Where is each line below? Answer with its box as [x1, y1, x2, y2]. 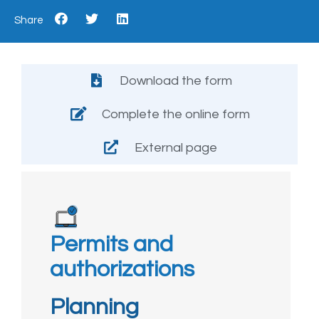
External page [134, 140, 217, 155]
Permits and [50, 232, 173, 256]
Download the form [119, 73, 232, 88]
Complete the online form [101, 107, 250, 121]
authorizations [50, 257, 194, 281]
